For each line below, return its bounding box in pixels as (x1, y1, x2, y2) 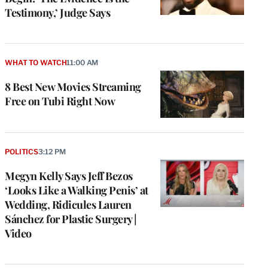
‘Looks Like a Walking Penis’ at (5, 183, 148, 198)
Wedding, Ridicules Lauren (5, 197, 132, 212)
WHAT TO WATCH (5, 58, 67, 68)
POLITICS (5, 147, 38, 157)
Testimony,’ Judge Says (5, 5, 110, 20)
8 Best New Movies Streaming (5, 80, 141, 95)
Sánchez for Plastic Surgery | (5, 212, 137, 227)
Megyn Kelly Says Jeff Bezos (5, 169, 133, 184)
